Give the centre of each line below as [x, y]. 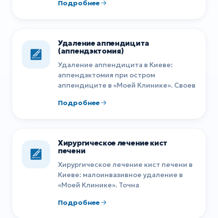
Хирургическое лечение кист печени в [125, 164]
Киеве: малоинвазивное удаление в [120, 174]
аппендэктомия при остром [107, 75]
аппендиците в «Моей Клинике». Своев [127, 85]
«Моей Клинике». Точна [99, 185]
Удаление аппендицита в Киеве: [115, 64]
